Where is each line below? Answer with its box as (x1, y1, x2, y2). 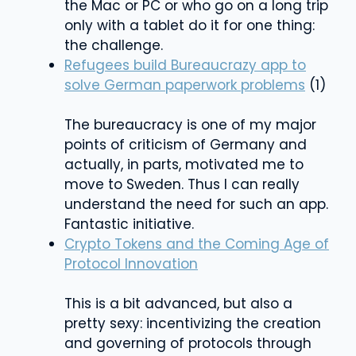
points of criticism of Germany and (64, 134, 307, 154)
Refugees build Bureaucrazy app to (64, 55, 306, 75)
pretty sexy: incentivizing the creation (64, 313, 321, 333)
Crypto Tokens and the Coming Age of (64, 234, 329, 253)
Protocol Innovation (64, 253, 198, 273)
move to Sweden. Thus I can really (64, 174, 300, 194)
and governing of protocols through (64, 333, 311, 353)
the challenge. (64, 35, 163, 55)
